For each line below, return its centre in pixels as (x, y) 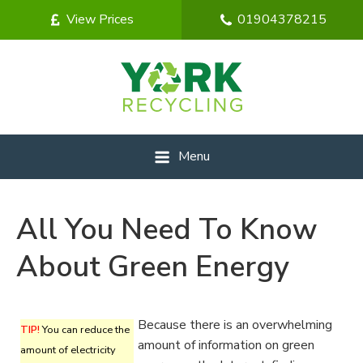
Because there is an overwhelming (235, 325)
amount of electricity (68, 350)
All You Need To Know (167, 230)
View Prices (100, 19)
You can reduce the (85, 330)
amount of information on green (226, 345)
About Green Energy (153, 267)
